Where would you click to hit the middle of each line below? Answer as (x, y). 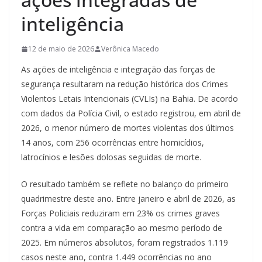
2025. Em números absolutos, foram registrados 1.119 (125, 243)
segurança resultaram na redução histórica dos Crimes (125, 84)
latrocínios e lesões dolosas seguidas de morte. (111, 157)
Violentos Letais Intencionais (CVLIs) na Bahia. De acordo (130, 99)
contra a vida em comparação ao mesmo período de (122, 228)
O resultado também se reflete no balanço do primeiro (125, 184)
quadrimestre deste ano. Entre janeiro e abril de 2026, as (128, 199)
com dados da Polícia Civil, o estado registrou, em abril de (131, 113)
